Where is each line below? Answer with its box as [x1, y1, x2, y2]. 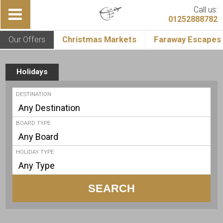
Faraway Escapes [153, 34, 221, 45]
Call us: [193, 5, 218, 14]
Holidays [16, 67, 48, 77]
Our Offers [8, 34, 45, 45]
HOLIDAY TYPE [16, 149, 55, 156]
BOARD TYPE [16, 119, 51, 126]
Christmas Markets [62, 34, 137, 45]
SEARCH [88, 182, 135, 195]
